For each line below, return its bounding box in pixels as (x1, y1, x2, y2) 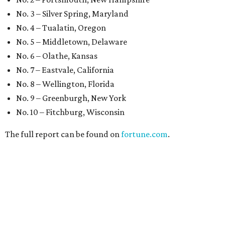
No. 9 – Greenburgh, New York (16, 93, 126, 103)
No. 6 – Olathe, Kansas (16, 51, 97, 61)
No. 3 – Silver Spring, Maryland (16, 9, 129, 19)
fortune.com (121, 129, 168, 139)
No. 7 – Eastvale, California (16, 65, 114, 75)
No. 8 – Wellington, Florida (16, 79, 115, 89)
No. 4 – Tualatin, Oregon (16, 23, 106, 33)
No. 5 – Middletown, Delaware (16, 37, 127, 47)
